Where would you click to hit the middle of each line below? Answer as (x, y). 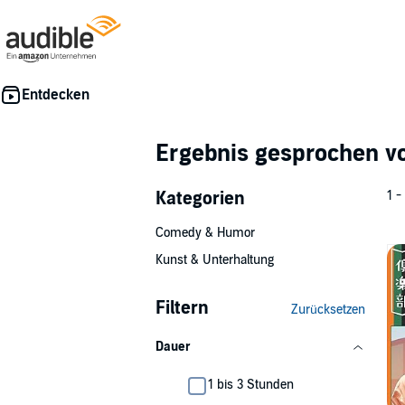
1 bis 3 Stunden (251, 385)
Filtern (182, 308)
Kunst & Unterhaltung (215, 260)
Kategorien (200, 199)
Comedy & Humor (205, 233)
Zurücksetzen (328, 310)
